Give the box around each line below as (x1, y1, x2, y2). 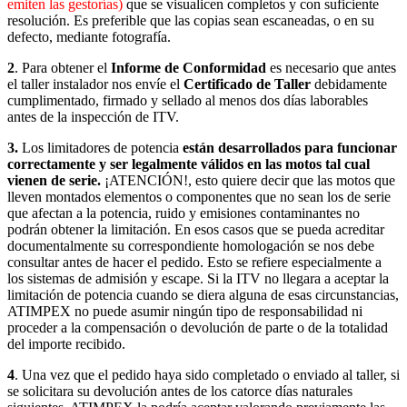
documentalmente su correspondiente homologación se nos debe (7, 237, 374, 253)
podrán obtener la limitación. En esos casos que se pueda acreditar (7, 221, 384, 237)
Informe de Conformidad (111, 59, 270, 75)
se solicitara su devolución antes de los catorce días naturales (7, 382, 352, 399)
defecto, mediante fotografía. (7, 28, 171, 45)
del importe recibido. (7, 335, 125, 352)
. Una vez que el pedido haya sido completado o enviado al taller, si (15, 366, 400, 382)
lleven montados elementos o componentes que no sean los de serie (7, 188, 391, 204)
